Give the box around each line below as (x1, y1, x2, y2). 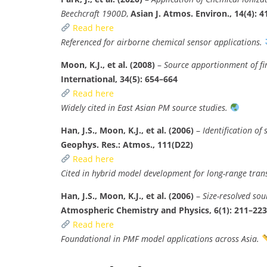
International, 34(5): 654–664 (61, 73, 178, 85)
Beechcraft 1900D (61, 7, 126, 19)
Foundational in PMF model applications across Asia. (61, 232, 259, 244)
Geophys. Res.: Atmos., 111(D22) (61, 138, 193, 150)
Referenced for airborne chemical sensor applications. (61, 36, 262, 48)
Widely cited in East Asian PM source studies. (61, 101, 228, 113)
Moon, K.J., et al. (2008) (61, 58, 155, 70)
